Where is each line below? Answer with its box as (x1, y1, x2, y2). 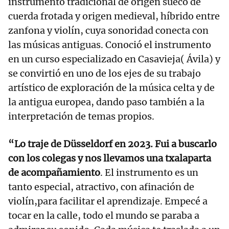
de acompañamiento (8, 167, 100, 179)
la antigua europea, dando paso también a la (8, 96, 204, 108)
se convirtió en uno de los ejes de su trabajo (8, 67, 201, 80)
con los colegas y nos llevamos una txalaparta (8, 152, 211, 165)
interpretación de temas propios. (8, 110, 154, 123)
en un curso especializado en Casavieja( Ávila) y (8, 53, 220, 65)
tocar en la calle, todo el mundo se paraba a (8, 210, 199, 222)
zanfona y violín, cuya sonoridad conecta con (8, 25, 209, 37)
